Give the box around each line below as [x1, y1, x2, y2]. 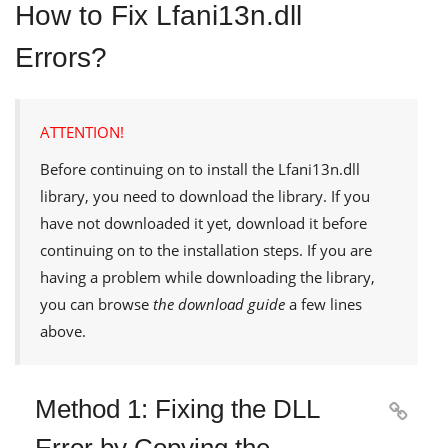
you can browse [40, 293, 153, 314]
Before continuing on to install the [40, 158, 278, 179]
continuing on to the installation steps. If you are [40, 239, 372, 260]
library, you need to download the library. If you [40, 185, 370, 206]
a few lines [285, 293, 362, 314]
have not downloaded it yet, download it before [40, 212, 367, 233]
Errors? [15, 41, 107, 73]
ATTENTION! [40, 121, 124, 142]
